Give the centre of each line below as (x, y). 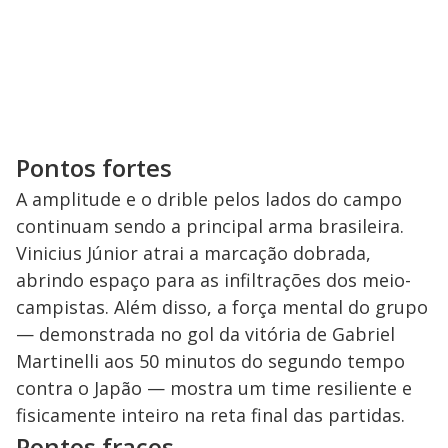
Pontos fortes (94, 168)
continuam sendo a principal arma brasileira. (210, 226)
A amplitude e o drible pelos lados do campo (209, 199)
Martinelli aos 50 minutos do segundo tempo (210, 361)
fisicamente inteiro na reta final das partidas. (210, 415)
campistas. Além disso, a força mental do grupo (222, 307)
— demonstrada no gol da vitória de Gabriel (205, 334)
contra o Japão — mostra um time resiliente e (214, 388)
